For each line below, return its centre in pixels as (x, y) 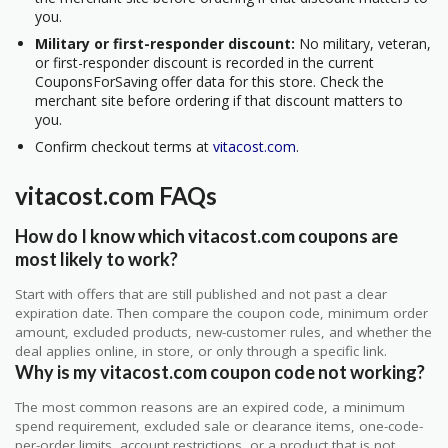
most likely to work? (96, 258)
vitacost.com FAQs (116, 195)
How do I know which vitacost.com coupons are (206, 235)
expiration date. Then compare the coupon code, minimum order (221, 312)
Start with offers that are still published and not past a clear (201, 293)
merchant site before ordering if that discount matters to (219, 101)
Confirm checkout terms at (124, 147)
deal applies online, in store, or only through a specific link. (201, 350)
